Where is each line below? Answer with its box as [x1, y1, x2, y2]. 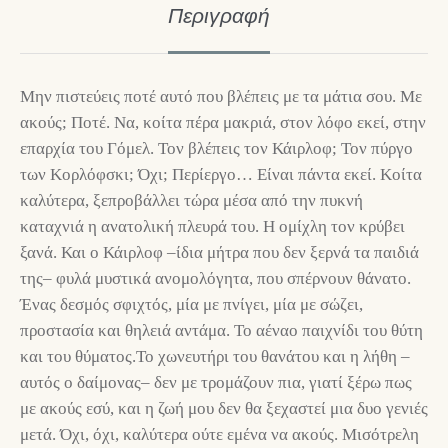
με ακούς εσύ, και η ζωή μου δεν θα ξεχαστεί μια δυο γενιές [20, 399, 428, 419]
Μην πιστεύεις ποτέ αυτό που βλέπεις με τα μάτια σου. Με [20, 87, 422, 107]
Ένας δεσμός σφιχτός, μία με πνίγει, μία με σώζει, [20, 295, 363, 315]
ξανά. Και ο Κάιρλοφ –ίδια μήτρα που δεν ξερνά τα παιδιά [20, 243, 419, 263]
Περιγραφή [168, 4, 270, 28]
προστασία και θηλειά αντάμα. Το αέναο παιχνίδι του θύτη [20, 321, 423, 341]
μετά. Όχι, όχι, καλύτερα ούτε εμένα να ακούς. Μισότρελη [20, 425, 419, 445]
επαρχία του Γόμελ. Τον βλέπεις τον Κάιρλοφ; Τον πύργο [20, 139, 413, 159]
